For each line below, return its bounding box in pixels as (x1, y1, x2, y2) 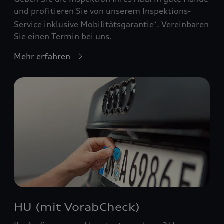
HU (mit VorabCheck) (14, 201, 140, 214)
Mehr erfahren (14, 51, 70, 61)
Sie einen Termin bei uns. (14, 31, 112, 41)
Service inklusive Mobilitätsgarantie (14, 19, 154, 29)
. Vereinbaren (157, 19, 209, 29)
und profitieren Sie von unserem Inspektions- (14, 5, 191, 16)
